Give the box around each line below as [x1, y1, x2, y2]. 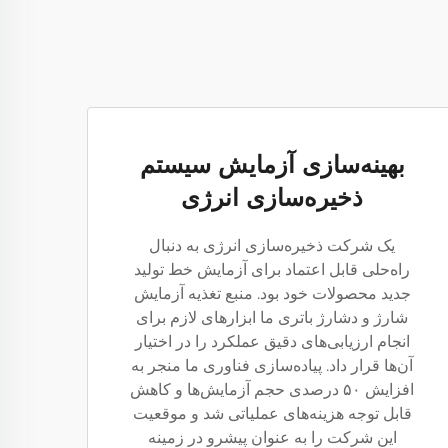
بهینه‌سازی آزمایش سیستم [139, 150, 405, 179]
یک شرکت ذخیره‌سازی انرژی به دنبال [149, 236, 395, 255]
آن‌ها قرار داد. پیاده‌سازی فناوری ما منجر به [131, 356, 413, 375]
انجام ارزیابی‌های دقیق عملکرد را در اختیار [134, 332, 410, 351]
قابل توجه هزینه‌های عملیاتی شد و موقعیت [132, 404, 412, 423]
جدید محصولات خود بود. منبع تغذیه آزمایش [133, 284, 411, 303]
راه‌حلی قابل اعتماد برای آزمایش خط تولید [134, 260, 410, 279]
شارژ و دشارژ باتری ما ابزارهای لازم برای [136, 308, 408, 327]
